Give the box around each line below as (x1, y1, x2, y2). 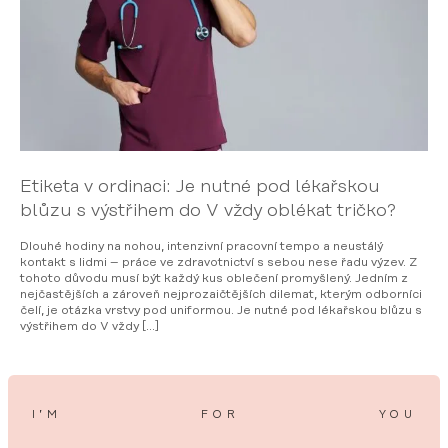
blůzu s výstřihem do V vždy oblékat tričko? (20, 200, 396, 221)
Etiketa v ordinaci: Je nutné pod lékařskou (20, 176, 380, 197)
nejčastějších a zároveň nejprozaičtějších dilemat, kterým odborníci (20, 287, 422, 301)
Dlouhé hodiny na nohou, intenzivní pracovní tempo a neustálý (20, 239, 383, 253)
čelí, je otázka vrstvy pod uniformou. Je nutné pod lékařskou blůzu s (20, 303, 422, 317)
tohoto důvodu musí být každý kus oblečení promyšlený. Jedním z (20, 271, 408, 285)
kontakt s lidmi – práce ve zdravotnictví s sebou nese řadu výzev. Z (20, 255, 417, 269)
